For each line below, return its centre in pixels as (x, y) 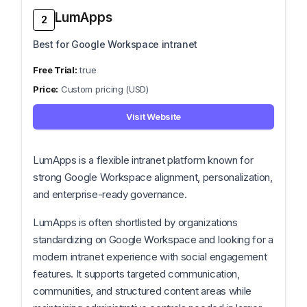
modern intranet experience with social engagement (150, 257)
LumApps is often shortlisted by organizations (135, 222)
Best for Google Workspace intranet (115, 44)
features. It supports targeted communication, (136, 274)
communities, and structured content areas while (142, 291)
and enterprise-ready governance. (110, 194)
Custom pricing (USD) (105, 89)
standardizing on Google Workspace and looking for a (153, 240)
